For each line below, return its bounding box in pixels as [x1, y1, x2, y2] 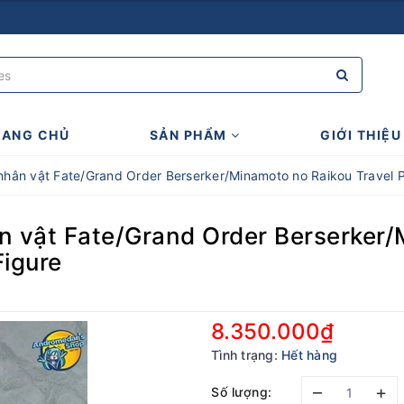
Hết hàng [281, 347, 337, 363]
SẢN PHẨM [149, 127, 232, 142]
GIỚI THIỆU [320, 127, 402, 142]
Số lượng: [211, 383, 272, 399]
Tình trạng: [211, 347, 278, 363]
